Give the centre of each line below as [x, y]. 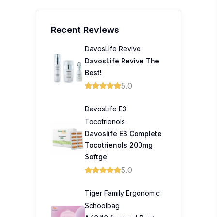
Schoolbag [102, 206]
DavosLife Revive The [122, 61]
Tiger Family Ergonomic [122, 193]
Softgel [97, 157]
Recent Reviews [85, 30]
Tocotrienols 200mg [119, 145]
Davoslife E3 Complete [123, 133]
